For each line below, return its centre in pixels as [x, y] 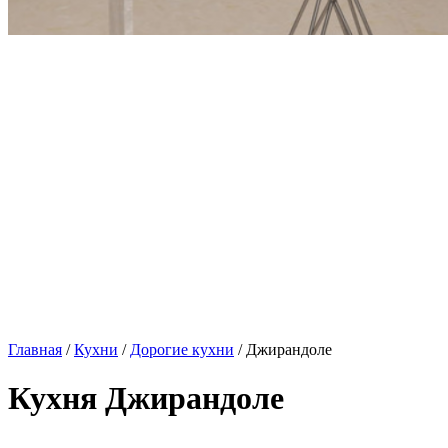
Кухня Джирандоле [146, 398]
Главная [35, 349]
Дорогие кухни [182, 349]
